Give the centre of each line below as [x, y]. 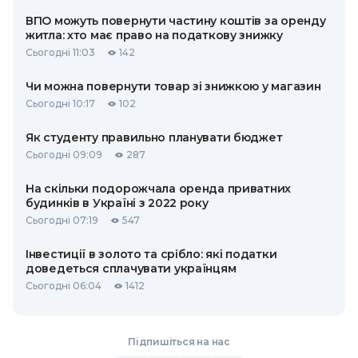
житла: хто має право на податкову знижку [154, 35]
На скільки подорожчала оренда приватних [159, 189]
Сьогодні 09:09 [64, 155]
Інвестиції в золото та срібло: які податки [151, 254]
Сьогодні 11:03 [60, 52]
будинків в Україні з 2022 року [117, 203]
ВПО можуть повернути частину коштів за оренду [176, 21]
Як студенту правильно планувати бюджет [154, 137]
